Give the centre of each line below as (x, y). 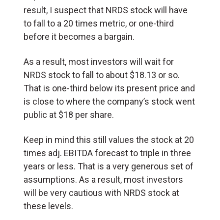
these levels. (48, 206)
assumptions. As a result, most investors (103, 180)
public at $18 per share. (69, 115)
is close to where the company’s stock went (109, 102)
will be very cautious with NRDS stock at (101, 193)
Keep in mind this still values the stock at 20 (109, 140)
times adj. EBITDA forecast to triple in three (107, 153)
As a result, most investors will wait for (99, 62)
